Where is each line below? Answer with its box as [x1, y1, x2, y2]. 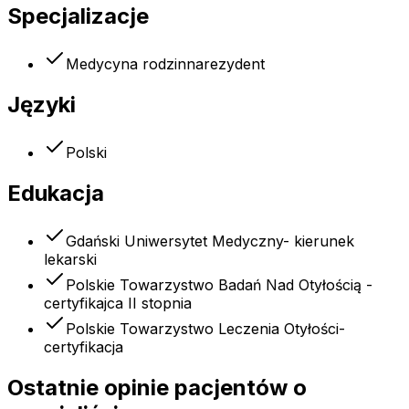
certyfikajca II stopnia [44, 293, 192, 312]
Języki [7, 91, 76, 119]
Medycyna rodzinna [66, 55, 204, 74]
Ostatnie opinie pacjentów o [7, 373, 307, 401]
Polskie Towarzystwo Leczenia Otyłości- [66, 319, 345, 338]
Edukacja [7, 179, 104, 206]
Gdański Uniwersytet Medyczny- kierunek [66, 231, 354, 250]
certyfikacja [44, 337, 123, 356]
